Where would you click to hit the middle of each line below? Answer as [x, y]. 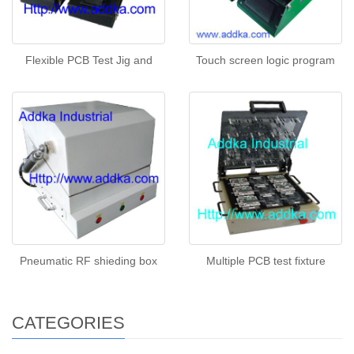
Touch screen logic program [265, 60]
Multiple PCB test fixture [265, 261]
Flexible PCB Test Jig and [88, 60]
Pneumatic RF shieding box [88, 261]
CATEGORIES [68, 323]
